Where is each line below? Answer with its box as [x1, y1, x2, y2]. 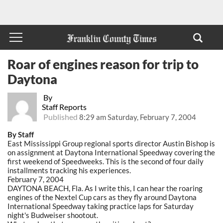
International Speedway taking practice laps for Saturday [7, 201, 194, 211]
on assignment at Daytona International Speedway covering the [7, 147, 215, 157]
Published [41, 111, 79, 121]
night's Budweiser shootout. [7, 210, 98, 220]
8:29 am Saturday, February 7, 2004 [79, 112, 196, 121]
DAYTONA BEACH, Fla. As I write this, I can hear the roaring [7, 183, 203, 193]
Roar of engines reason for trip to [7, 56, 199, 72]
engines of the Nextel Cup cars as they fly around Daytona [7, 192, 197, 202]
